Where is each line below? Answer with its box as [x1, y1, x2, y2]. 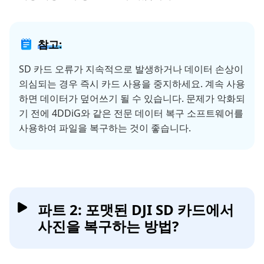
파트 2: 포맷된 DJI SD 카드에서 [38, 200, 234, 220]
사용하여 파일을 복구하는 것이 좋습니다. [19, 121, 191, 135]
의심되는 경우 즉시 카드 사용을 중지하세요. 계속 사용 [19, 77, 245, 91]
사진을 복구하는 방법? [38, 216, 179, 236]
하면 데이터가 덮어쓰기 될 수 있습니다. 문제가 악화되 [19, 92, 245, 105]
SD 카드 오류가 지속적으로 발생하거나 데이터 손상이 [19, 62, 243, 76]
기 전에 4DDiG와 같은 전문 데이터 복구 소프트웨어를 [19, 107, 243, 120]
